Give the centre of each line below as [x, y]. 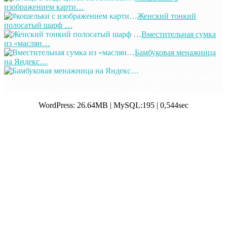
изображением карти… [44, 7]
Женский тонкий [167, 16]
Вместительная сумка [179, 34]
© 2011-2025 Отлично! [178, 79]
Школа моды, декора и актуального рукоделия [84, 88]
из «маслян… [27, 43]
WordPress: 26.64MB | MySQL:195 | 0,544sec [113, 105]
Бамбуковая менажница [175, 52]
